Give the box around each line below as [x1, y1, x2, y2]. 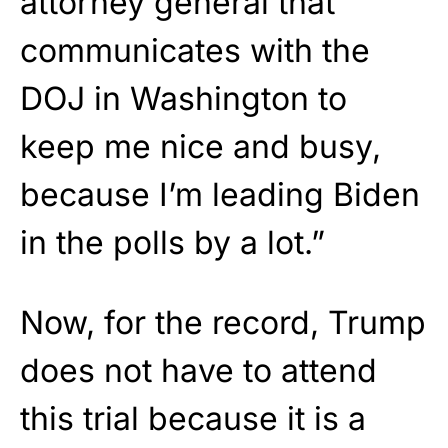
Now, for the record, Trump [20, 302, 426, 342]
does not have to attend [20, 350, 377, 390]
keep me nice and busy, [20, 126, 381, 166]
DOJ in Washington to [20, 78, 347, 118]
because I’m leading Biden [20, 174, 420, 214]
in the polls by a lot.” [20, 222, 325, 262]
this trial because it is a [20, 398, 366, 438]
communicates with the [20, 30, 370, 70]
